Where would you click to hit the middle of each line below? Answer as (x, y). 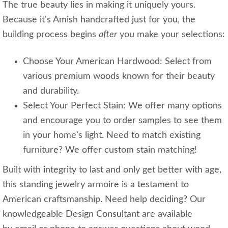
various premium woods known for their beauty (119, 77)
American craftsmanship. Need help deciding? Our (104, 200)
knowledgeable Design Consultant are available (97, 215)
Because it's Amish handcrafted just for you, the (99, 20)
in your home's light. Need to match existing (112, 136)
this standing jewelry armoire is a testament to (96, 185)
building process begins (51, 35)
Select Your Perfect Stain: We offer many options (122, 106)
